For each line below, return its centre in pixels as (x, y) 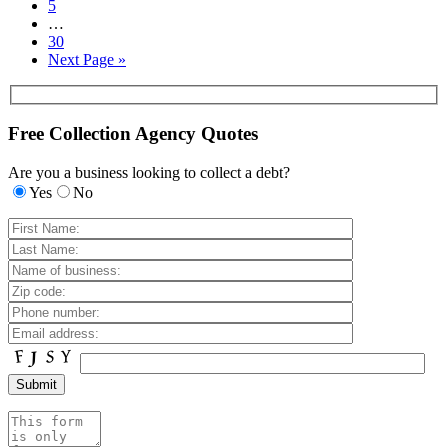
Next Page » (87, 60)
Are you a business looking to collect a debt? (149, 173)
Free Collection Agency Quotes (133, 134)
